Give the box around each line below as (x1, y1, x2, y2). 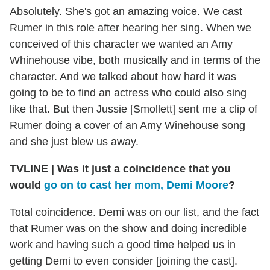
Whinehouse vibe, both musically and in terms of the (10, 54, 260, 66)
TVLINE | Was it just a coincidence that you (10, 162, 231, 175)
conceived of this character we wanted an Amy (10, 37, 233, 50)
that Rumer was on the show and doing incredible (10, 222, 247, 234)
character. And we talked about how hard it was (10, 70, 236, 83)
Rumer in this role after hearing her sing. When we (10, 21, 251, 34)
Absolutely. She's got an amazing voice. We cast (10, 5, 242, 17)
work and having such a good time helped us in (10, 238, 236, 251)
